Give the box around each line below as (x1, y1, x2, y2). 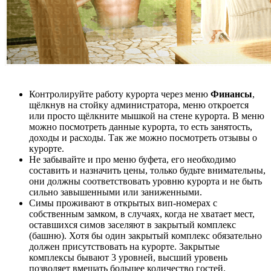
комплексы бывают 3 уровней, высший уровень (29, 252, 227, 263)
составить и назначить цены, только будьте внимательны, (29, 165, 266, 176)
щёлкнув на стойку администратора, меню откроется (29, 100, 249, 111)
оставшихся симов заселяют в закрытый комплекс (29, 220, 236, 230)
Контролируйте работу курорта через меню (29, 89, 211, 100)
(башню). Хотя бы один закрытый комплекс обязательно (29, 230, 262, 241)
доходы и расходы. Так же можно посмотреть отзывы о (29, 132, 257, 143)
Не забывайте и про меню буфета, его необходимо (29, 154, 236, 165)
